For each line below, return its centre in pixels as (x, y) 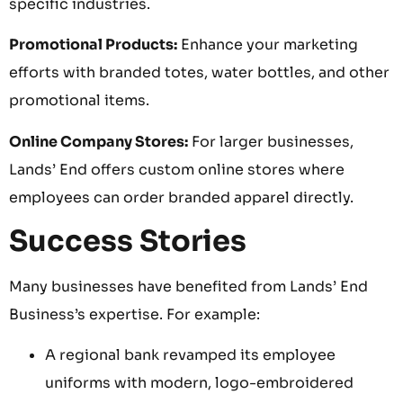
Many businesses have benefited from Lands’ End (188, 287)
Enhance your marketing (268, 45)
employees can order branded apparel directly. (181, 197)
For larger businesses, (271, 141)
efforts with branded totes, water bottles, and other (199, 73)
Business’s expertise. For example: (134, 315)
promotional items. (79, 101)
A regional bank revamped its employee (190, 355)
